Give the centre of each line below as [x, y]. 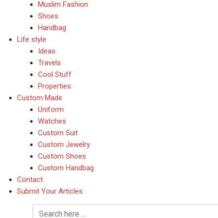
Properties [54, 86]
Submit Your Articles [50, 191]
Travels [49, 63]
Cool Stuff [54, 74]
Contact [30, 180]
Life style [32, 39]
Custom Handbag [66, 168]
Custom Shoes [62, 156]
